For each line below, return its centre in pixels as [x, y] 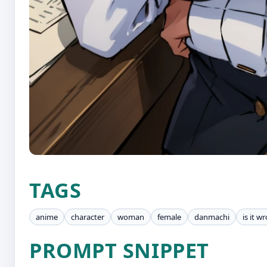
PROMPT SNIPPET [119, 250]
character [88, 217]
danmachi [212, 217]
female [169, 217]
